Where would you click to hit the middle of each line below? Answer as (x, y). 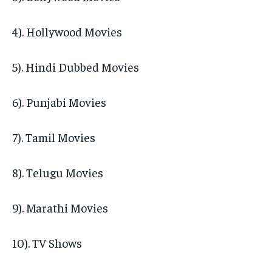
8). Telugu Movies (58, 172)
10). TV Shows (47, 243)
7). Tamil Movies (54, 137)
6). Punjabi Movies (59, 102)
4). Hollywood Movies (67, 32)
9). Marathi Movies (60, 208)
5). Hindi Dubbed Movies (76, 67)
